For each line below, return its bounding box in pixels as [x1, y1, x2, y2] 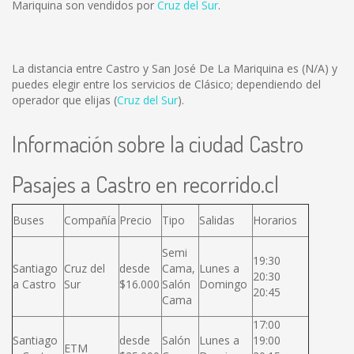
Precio [119, 213, 152, 228]
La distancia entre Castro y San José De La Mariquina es [12, 61, 302, 76]
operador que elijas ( [12, 92, 117, 107]
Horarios [253, 213, 297, 228]
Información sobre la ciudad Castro [12, 130, 303, 158]
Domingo [199, 277, 247, 292]
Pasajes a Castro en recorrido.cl [12, 169, 279, 198]
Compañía [64, 213, 116, 228]
